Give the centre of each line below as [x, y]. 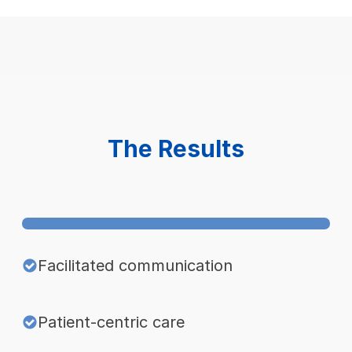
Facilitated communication [136, 265]
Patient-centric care [112, 322]
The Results [176, 148]
